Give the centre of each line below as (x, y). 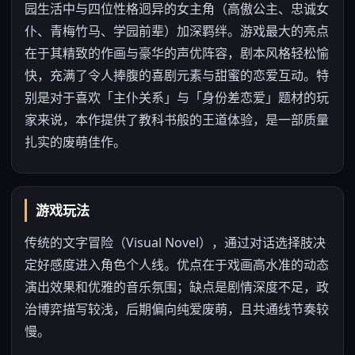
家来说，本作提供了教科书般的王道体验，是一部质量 (177, 120)
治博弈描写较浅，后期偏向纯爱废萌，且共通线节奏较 (177, 309)
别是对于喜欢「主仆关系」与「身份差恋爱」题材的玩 (177, 97)
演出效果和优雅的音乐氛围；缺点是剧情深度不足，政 (177, 287)
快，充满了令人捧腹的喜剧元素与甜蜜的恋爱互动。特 (177, 75)
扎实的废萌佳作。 (75, 142)
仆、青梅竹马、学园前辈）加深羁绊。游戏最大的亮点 (177, 31)
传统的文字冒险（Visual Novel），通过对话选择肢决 (175, 242)
